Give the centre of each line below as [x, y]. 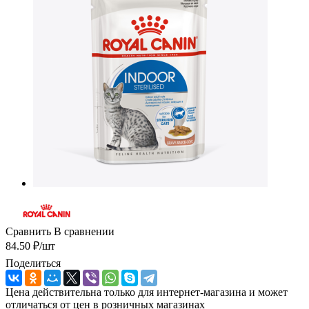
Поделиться [33, 263]
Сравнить [28, 231]
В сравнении [84, 231]
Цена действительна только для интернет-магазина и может [147, 292]
